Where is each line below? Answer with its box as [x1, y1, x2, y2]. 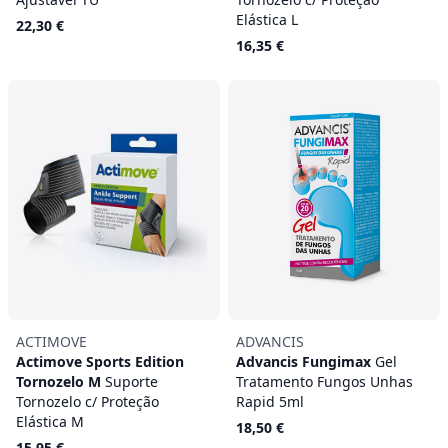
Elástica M [16, 412, 84, 431]
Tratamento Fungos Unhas [236, 372, 413, 391]
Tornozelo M [16, 372, 105, 391]
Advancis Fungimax [236, 352, 375, 371]
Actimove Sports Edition [16, 352, 184, 371]
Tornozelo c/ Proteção [16, 392, 159, 411]
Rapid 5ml [236, 392, 304, 411]
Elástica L [236, 10, 298, 29]
